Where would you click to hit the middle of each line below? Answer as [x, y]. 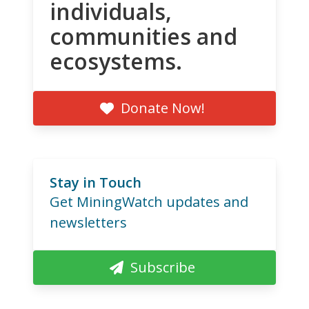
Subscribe [163, 267]
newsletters [88, 222]
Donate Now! [163, 108]
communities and [143, 36]
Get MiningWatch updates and [149, 201]
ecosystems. [116, 61]
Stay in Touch [96, 182]
